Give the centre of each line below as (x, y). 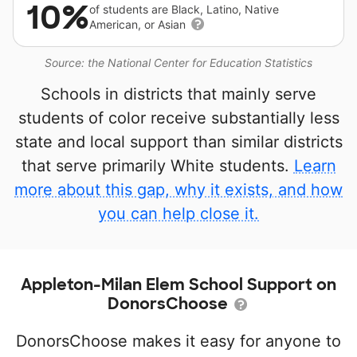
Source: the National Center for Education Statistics (178, 63)
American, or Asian (139, 25)
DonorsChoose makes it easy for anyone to (178, 341)
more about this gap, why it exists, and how (178, 190)
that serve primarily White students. (157, 166)
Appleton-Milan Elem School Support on (178, 285)
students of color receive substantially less (178, 118)
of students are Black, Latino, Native (184, 10)
